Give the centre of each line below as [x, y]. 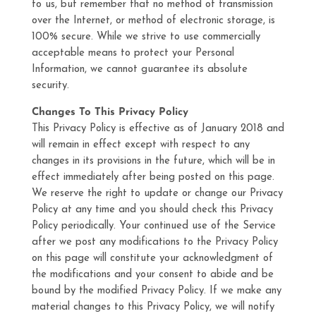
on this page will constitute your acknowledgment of [152, 259]
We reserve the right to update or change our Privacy [157, 194]
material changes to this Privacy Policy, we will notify [153, 307]
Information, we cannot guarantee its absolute [139, 69]
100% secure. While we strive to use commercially [146, 37]
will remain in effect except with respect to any [140, 145]
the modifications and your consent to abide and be [152, 275]
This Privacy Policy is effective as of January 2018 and [158, 129]
